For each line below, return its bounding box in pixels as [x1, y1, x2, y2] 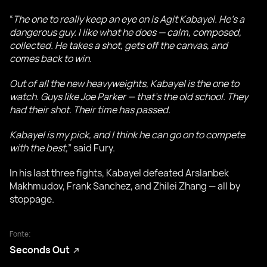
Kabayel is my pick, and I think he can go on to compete [10, 128, 245, 141]
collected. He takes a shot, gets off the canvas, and [10, 39, 228, 52]
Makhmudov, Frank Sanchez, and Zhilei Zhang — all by [10, 179, 240, 193]
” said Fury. [68, 141, 115, 154]
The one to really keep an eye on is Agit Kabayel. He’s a [13, 13, 244, 26]
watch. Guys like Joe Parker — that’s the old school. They [10, 90, 248, 103]
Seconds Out [10, 243, 72, 256]
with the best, [10, 141, 68, 154]
